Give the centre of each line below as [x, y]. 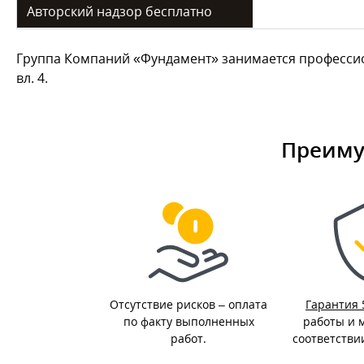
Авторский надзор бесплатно [119, 11]
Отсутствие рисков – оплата [188, 304]
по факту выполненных [188, 321]
